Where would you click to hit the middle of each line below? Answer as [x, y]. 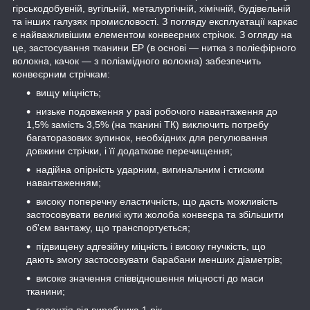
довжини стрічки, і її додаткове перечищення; [129, 151]
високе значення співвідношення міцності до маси [150, 278]
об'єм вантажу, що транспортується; [108, 227]
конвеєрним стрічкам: [61, 74]
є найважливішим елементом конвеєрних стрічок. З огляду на [152, 34]
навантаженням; [64, 182]
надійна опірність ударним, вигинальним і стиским [150, 169]
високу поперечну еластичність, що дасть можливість [157, 201]
